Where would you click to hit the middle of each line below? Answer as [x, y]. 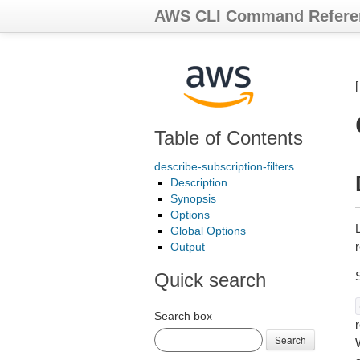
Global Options [208, 231]
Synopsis [193, 198]
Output [188, 247]
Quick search [210, 280]
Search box [183, 316]
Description [199, 182]
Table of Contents [229, 138]
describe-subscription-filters [224, 166]
